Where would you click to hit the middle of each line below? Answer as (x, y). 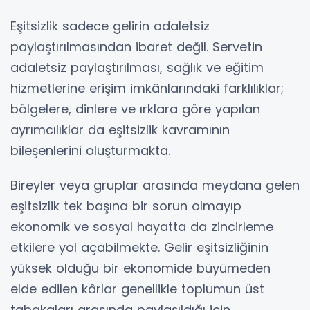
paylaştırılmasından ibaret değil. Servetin (136, 47)
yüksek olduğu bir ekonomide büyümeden (140, 268)
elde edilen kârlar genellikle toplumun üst (137, 289)
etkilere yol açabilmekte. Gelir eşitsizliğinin (139, 247)
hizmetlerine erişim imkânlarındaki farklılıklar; (147, 88)
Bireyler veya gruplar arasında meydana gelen (155, 185)
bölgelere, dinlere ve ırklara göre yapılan (135, 109)
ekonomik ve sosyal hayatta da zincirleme (142, 227)
